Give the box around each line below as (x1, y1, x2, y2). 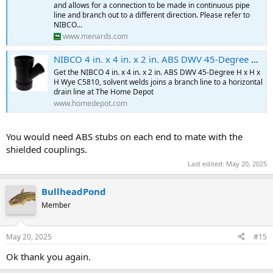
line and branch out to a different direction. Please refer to (54, 10, 250, 21)
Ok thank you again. (6, 250, 91, 263)
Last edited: (188, 159, 226, 169)
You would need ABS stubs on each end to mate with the (6, 130, 243, 143)
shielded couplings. (6, 143, 87, 155)
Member (41, 200, 71, 211)
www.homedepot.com (54, 98, 127, 109)
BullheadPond (41, 185, 106, 198)
